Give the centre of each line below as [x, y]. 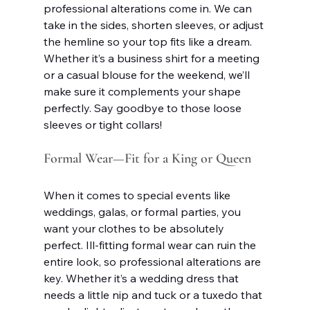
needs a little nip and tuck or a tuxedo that [154, 294]
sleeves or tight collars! [102, 124]
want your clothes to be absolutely [135, 228]
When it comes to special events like [138, 195]
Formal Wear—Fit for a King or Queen [147, 158]
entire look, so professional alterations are [153, 261]
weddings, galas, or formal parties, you [143, 211]
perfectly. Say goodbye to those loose [144, 108]
